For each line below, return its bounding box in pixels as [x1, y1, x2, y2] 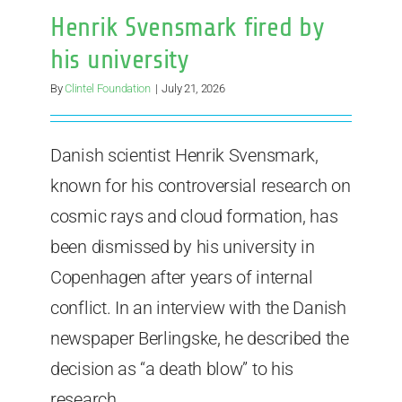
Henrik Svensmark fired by [50, 12, 325, 43]
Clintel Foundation [65, 82, 151, 96]
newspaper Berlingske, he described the [50, 328, 349, 350]
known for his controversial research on [50, 175, 351, 197]
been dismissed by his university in [50, 236, 315, 258]
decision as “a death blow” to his [50, 358, 294, 380]
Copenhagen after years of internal [50, 267, 313, 289]
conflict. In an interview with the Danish [50, 297, 346, 319]
